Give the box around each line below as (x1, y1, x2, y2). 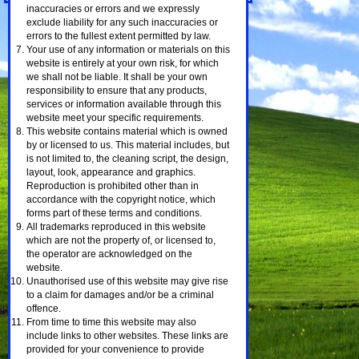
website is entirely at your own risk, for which (26, 58, 219, 69)
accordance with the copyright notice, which (26, 194, 216, 205)
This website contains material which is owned (26, 126, 228, 137)
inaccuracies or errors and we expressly (26, 3, 200, 14)
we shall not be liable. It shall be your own (26, 71, 208, 83)
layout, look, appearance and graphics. (26, 167, 196, 178)
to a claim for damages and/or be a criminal (26, 289, 214, 301)
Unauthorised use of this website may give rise (26, 276, 228, 287)
